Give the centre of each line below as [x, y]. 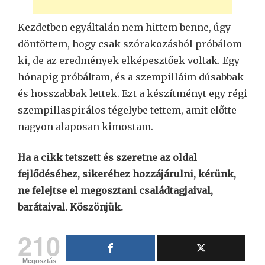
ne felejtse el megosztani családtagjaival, [115, 191]
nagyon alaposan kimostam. [85, 127]
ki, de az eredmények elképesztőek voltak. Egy [129, 61]
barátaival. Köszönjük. [70, 207]
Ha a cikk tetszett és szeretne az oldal [107, 158]
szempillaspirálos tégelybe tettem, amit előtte [127, 110]
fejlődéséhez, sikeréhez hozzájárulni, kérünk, [127, 174]
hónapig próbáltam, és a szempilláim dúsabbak [131, 77]
